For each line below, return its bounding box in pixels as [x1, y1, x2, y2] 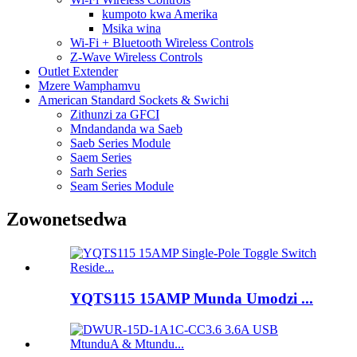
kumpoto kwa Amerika [102, 6, 218, 21]
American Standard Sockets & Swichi [38, 92, 229, 107]
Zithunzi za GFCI [70, 107, 159, 121]
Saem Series [70, 150, 131, 164]
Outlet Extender [38, 64, 118, 78]
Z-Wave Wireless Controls [70, 49, 202, 64]
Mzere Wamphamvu [38, 78, 140, 92]
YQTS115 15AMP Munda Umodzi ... [70, 290, 313, 308]
